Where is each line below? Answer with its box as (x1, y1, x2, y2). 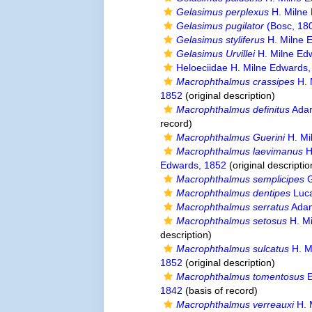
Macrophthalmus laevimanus (176, 146, 304, 157)
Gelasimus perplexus (176, 6, 270, 17)
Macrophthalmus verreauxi (176, 299, 295, 310)
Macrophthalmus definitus (176, 104, 290, 115)
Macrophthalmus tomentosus (176, 271, 305, 282)
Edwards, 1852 (160, 159, 227, 171)
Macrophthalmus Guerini (176, 132, 286, 143)
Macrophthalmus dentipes (176, 187, 291, 198)
